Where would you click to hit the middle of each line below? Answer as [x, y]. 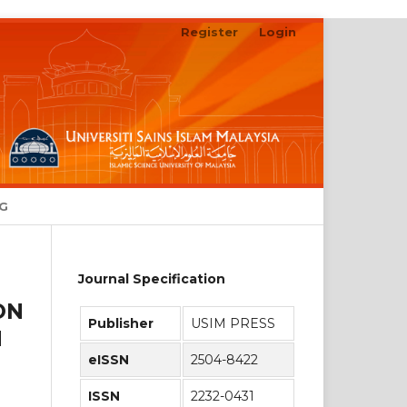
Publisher [123, 324]
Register [210, 31]
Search [260, 207]
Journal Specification [152, 278]
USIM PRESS [233, 324]
